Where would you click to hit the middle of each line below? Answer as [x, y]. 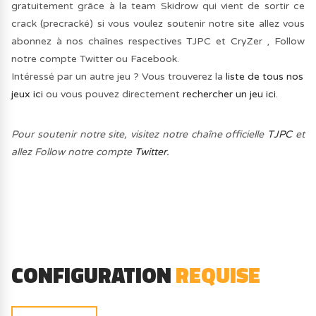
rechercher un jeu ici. [231, 94]
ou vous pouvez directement [113, 94]
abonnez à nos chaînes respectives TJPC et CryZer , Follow [158, 41]
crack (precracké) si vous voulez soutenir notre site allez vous [158, 23]
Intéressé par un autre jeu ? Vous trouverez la [119, 76]
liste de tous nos [265, 76]
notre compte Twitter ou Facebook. [96, 59]
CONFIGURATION [94, 275]
